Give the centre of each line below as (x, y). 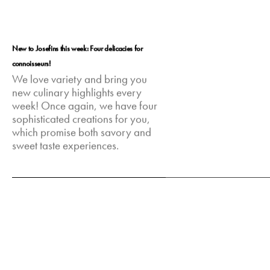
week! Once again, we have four (85, 106)
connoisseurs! (31, 63)
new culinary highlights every (77, 93)
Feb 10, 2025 (39, 179)
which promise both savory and (82, 133)
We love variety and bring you (80, 80)
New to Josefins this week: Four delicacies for (77, 48)
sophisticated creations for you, (81, 120)
